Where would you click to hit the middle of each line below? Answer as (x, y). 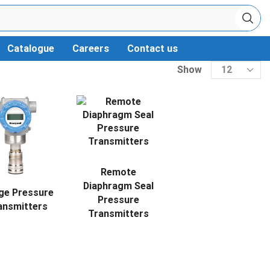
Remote (118, 172)
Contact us (152, 49)
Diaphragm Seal (118, 186)
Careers (90, 49)
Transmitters (118, 214)
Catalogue (30, 49)
